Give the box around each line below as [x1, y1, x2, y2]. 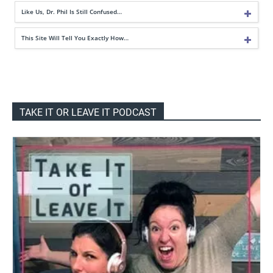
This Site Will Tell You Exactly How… [21, 34, 129, 43]
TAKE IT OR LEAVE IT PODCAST [19, 107, 157, 119]
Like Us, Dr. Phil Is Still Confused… [21, 7, 122, 16]
